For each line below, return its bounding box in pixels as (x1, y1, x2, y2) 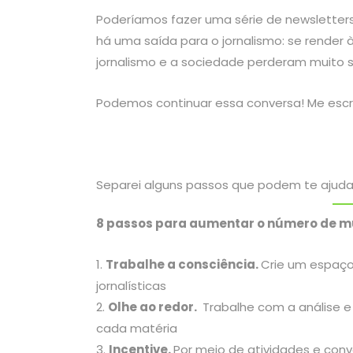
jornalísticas (96, 277, 169, 295)
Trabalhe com (199, 299, 284, 316)
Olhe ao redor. (108, 299, 199, 316)
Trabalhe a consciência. (106, 256, 261, 273)
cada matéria (96, 320, 177, 337)
